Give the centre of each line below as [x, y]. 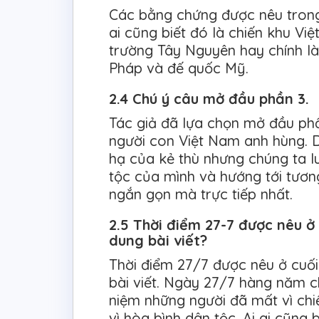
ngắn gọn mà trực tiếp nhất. [201, 194]
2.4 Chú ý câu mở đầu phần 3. [209, 99]
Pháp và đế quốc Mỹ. [179, 68]
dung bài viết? [160, 241]
